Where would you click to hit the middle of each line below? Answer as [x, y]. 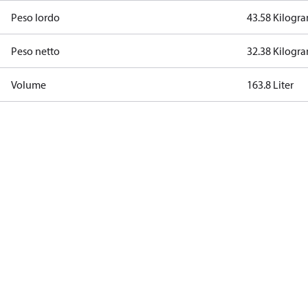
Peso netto [35, 51]
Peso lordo [35, 17]
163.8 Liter [271, 85]
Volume [29, 85]
